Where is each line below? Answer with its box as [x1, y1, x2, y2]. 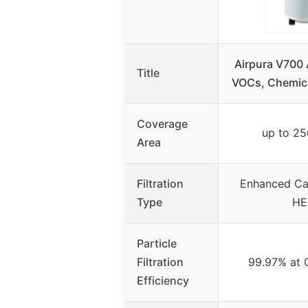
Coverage [137, 116, 188, 131]
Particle [137, 236, 177, 250]
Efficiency [137, 273, 189, 287]
